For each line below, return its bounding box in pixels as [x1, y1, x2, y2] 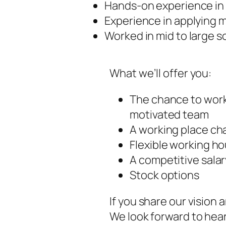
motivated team [130, 106, 209, 122]
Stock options [130, 167, 199, 183]
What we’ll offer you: [109, 65, 212, 81]
